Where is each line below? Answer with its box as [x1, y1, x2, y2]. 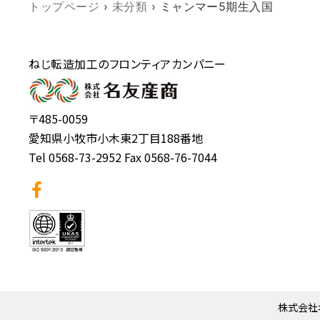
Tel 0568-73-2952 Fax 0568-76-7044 [29, 148, 218, 166]
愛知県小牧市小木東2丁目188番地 [29, 129, 204, 146]
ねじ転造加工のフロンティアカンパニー [29, 54, 226, 72]
